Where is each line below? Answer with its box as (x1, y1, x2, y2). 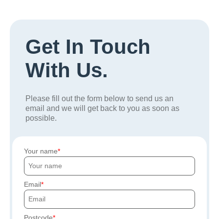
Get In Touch (25, 35, 151, 58)
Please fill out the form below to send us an (25, 94, 174, 103)
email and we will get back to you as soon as (25, 104, 179, 112)
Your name (24, 147, 58, 155)
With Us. (25, 59, 108, 82)
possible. (25, 114, 57, 122)
